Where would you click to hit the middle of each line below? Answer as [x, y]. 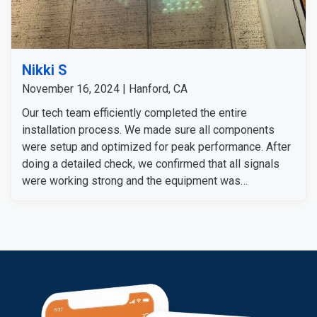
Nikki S [45, 70]
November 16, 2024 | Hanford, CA [105, 88]
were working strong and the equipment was [131, 180]
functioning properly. [72, 197]
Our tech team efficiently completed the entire [134, 113]
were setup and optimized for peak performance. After [156, 146]
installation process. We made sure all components [148, 129]
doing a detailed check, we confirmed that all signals [151, 163]
